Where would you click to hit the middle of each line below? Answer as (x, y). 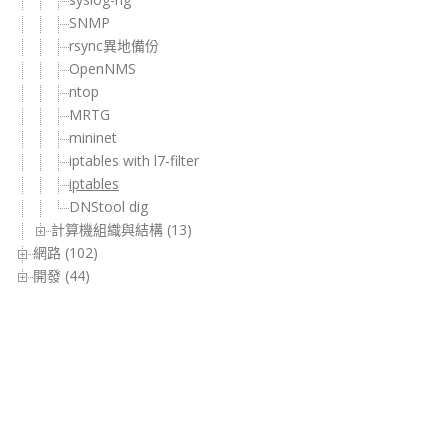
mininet (93, 138)
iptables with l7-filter (134, 161)
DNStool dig (108, 207)
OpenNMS (102, 69)
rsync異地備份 (114, 46)
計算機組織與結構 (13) (121, 230)
